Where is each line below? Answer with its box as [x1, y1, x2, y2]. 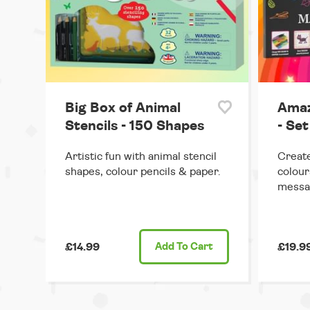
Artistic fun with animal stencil [65, 151, 217, 163]
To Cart [174, 241, 213, 253]
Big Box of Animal [65, 101, 181, 116]
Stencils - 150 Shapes [65, 119, 204, 134]
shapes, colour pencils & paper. [65, 166, 221, 178]
